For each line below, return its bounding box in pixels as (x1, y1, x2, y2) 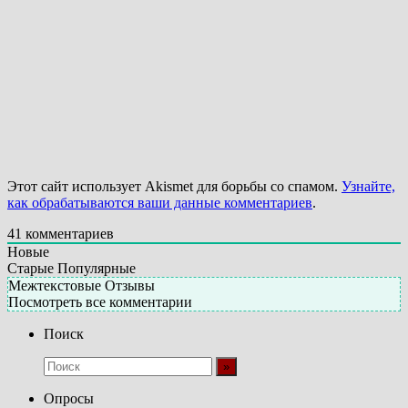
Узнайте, (342, 178, 395, 194)
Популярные (57, 260, 136, 276)
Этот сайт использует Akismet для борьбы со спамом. (7, 178, 342, 194)
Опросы (44, 390, 94, 406)
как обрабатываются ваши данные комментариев (7, 194, 312, 210)
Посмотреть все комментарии (8, 293, 192, 310)
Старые (7, 260, 54, 276)
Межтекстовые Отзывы (8, 277, 155, 293)
